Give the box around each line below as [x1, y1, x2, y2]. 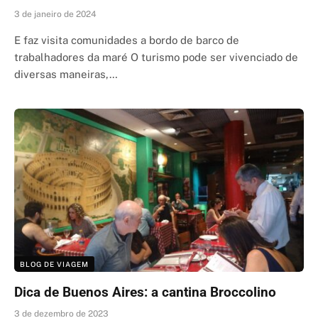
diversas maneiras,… [14, 68, 118, 80]
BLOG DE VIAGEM [20, 259, 89, 268]
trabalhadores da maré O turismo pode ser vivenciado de [14, 51, 298, 63]
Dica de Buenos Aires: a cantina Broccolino [14, 283, 276, 300]
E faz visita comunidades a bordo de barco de [14, 34, 239, 46]
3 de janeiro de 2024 [14, 9, 97, 19]
